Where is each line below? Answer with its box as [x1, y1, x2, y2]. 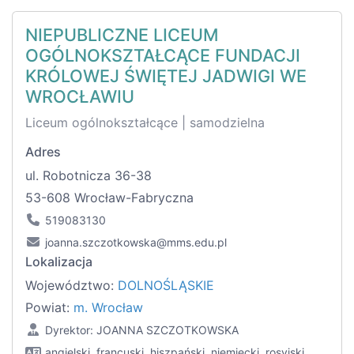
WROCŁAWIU [25, 86, 134, 107]
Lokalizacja [25, 254, 92, 270]
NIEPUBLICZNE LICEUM [25, 24, 219, 46]
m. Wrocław [73, 299, 143, 316]
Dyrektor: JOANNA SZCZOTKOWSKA [45, 323, 239, 337]
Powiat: [25, 299, 73, 316]
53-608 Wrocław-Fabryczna [25, 190, 194, 206]
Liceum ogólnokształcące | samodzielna [25, 115, 265, 131]
